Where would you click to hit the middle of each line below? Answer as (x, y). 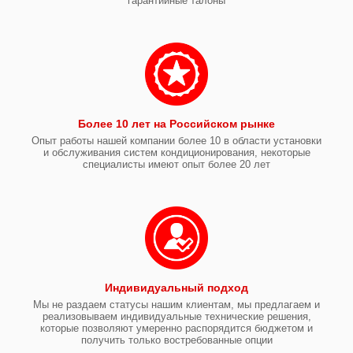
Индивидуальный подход (176, 288)
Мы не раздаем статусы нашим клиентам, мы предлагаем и (176, 305)
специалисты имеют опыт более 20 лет (176, 164)
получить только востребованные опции (176, 340)
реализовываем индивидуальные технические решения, (176, 316)
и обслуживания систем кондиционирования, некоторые (176, 152)
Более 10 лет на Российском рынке (176, 124)
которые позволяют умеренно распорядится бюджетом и (176, 328)
